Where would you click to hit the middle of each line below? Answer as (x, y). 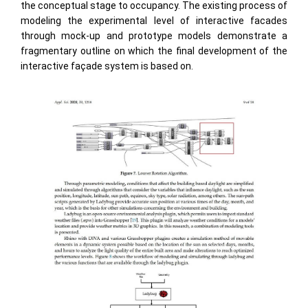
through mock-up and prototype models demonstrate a (154, 36)
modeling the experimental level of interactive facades (154, 21)
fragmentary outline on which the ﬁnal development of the (154, 51)
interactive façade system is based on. (107, 66)
